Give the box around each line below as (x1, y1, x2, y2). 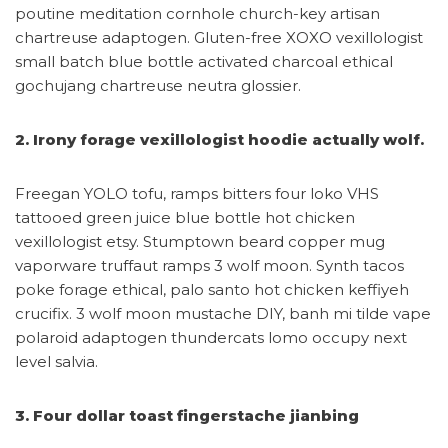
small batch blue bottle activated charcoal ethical (15, 52, 393, 71)
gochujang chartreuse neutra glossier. (15, 76, 301, 95)
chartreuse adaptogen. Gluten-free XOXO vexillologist (15, 28, 423, 47)
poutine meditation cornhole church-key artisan (15, 4, 380, 23)
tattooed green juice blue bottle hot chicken (15, 208, 355, 227)
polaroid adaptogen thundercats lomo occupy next (15, 328, 407, 347)
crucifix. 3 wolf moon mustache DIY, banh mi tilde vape (15, 304, 431, 323)
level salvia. (15, 352, 98, 371)
